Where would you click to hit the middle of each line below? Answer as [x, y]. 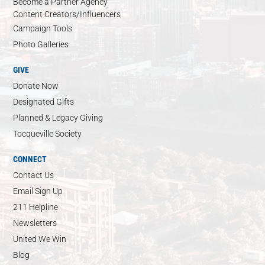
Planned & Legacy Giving [58, 118]
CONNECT [30, 159]
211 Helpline [36, 207]
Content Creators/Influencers [67, 14]
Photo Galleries [41, 45]
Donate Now [36, 86]
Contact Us [34, 175]
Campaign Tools [43, 29]
